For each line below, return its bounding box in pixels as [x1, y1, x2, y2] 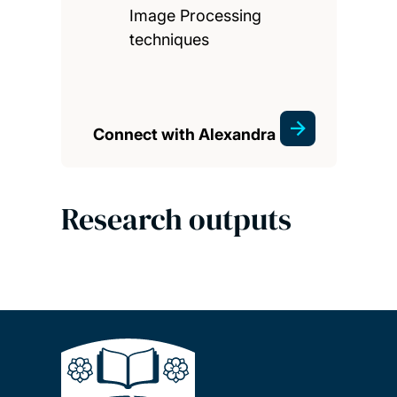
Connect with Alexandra [92, 125, 276, 144]
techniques [129, 30, 210, 50]
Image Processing [129, 6, 262, 26]
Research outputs [60, 198, 292, 240]
